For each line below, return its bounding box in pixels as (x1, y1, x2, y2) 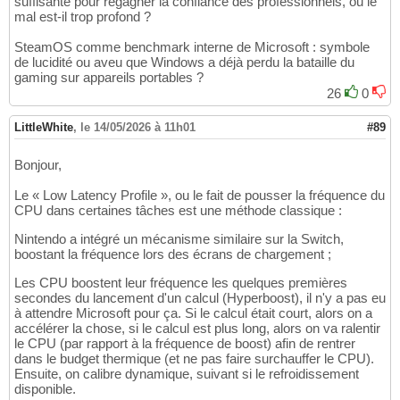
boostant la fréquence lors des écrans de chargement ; (14, 246, 331, 262)
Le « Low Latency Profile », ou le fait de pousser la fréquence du (14, 187, 385, 204)
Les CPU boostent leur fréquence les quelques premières (14, 275, 347, 291)
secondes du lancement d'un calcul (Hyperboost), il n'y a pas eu (14, 290, 386, 306)
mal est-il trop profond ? (14, 9, 151, 25)
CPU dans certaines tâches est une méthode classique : (14, 203, 342, 219)
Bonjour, (14, 157, 62, 173)
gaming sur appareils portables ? (14, 70, 204, 86)
